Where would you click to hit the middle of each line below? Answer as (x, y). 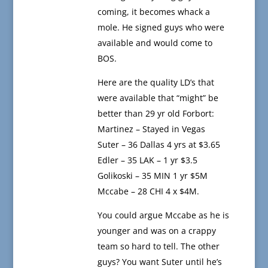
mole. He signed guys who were (161, 28)
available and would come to (155, 43)
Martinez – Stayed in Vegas (151, 129)
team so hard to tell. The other (158, 246)
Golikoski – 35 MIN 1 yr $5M (152, 176)
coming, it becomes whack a (153, 12)
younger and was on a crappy (156, 231)
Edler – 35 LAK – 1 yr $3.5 (147, 160)
